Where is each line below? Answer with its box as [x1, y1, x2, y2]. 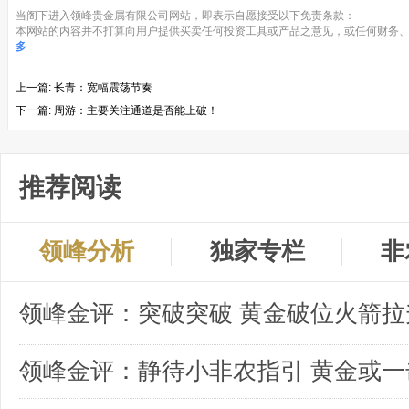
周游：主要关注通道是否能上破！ [54, 104, 218, 118]
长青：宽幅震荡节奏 [54, 81, 152, 95]
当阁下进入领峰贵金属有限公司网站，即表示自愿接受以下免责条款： [16, 9, 355, 23]
